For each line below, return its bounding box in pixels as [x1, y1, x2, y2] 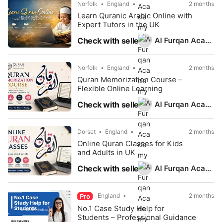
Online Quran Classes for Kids [77, 139, 183, 148]
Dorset [77, 128, 96, 135]
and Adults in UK [77, 148, 135, 157]
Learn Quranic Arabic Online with [77, 11, 192, 20]
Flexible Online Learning [77, 84, 163, 93]
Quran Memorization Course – [77, 75, 182, 84]
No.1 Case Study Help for [77, 204, 165, 213]
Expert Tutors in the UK [77, 20, 160, 29]
